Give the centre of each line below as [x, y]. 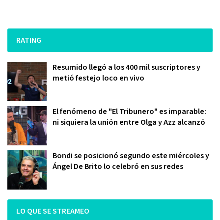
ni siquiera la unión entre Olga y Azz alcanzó [129, 122]
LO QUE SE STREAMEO [53, 211]
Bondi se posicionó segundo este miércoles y [131, 156]
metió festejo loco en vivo [98, 78]
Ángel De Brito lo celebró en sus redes [118, 166]
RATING [29, 40]
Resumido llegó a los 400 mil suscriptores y [126, 67]
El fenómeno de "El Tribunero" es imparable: [129, 111]
